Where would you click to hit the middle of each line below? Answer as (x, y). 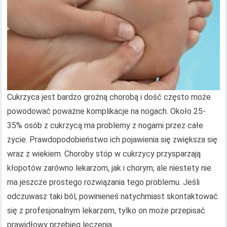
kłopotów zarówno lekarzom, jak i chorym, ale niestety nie (109, 168)
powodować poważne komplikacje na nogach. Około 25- (107, 111)
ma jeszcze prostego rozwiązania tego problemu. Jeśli (104, 182)
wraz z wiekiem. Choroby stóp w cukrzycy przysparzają (104, 154)
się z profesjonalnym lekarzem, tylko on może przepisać (106, 211)
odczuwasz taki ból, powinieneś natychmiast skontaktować (113, 197)
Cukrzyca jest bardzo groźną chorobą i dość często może (109, 97)
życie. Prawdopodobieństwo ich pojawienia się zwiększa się (112, 140)
